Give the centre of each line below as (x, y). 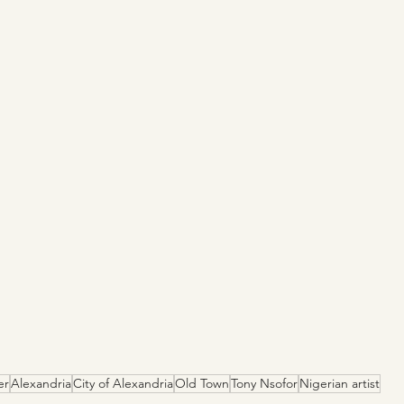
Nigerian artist (340, 384)
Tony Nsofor (264, 384)
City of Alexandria (123, 384)
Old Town (202, 384)
